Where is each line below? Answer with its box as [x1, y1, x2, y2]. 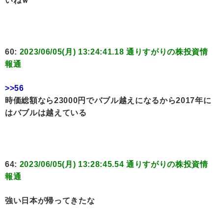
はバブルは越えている [5, 109, 87, 117]
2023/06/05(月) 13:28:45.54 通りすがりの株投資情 [19, 160, 208, 169]
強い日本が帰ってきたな [5, 196, 95, 205]
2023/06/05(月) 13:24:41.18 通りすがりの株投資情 [19, 48, 208, 56]
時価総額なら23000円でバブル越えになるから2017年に [5, 96, 212, 105]
